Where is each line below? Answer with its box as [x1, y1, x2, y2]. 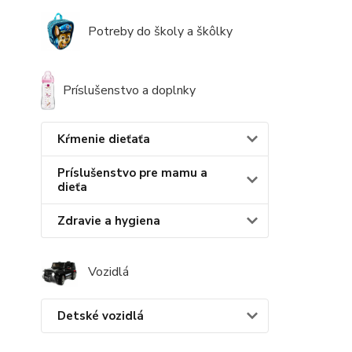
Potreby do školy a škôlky [88, 22, 233, 40]
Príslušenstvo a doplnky [62, 81, 196, 99]
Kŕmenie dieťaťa [57, 130, 150, 147]
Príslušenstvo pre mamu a [57, 164, 207, 181]
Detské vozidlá [57, 307, 144, 324]
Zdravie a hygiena [57, 212, 160, 229]
